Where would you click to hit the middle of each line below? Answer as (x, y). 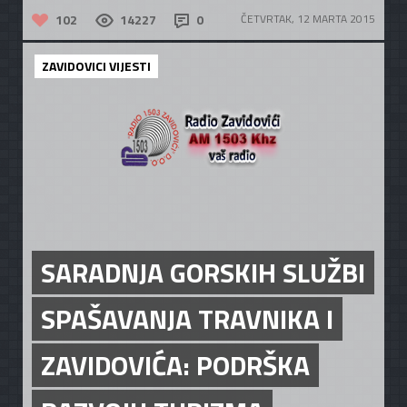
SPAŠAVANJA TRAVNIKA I (187, 318)
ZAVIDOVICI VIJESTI (96, 65)
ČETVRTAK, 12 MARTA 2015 (308, 18)
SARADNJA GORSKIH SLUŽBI (203, 272)
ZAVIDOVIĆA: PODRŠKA (175, 365)
